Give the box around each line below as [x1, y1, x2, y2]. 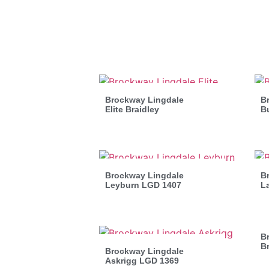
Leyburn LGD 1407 [105, 180, 181, 190]
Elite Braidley [105, 104, 159, 114]
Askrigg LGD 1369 [105, 255, 179, 265]
